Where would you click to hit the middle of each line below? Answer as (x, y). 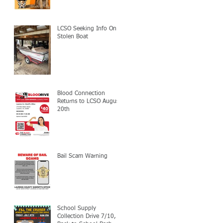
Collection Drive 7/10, (87, 216)
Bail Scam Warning (82, 156)
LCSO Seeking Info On (87, 29)
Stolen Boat (73, 37)
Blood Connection (81, 93)
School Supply (77, 208)
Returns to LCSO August (89, 101)
